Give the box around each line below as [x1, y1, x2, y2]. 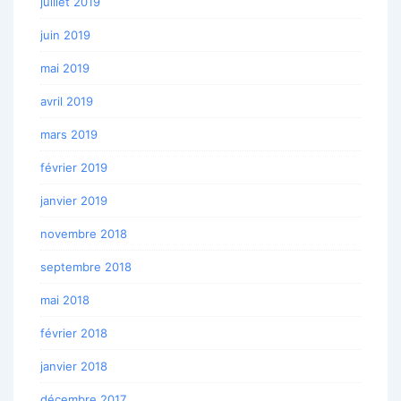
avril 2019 [40, 94, 93, 109]
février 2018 [40, 326, 107, 341]
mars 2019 [40, 127, 98, 142]
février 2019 [40, 160, 107, 175]
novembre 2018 [40, 226, 127, 242]
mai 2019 [40, 61, 90, 76]
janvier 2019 [40, 193, 107, 209]
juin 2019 [40, 28, 90, 43]
